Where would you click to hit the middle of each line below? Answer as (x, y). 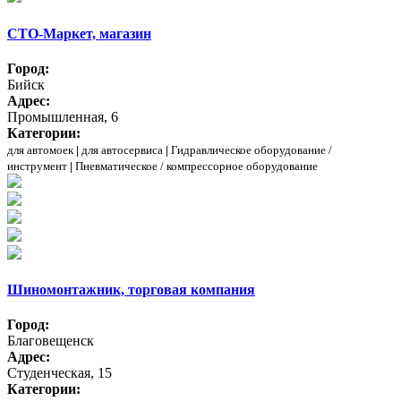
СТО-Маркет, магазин (79, 33)
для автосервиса (122, 149)
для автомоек (40, 149)
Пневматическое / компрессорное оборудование (196, 166)
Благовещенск (51, 341)
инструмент (37, 166)
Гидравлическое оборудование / (252, 149)
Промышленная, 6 (63, 116)
